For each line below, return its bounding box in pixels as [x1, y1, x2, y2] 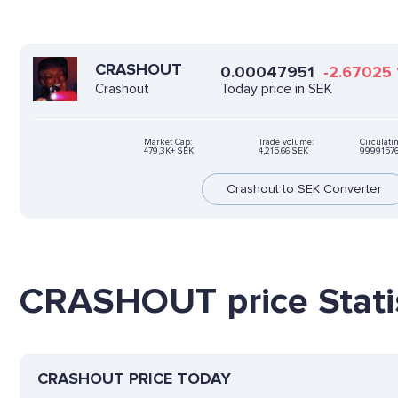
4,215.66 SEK [259, 145, 308, 156]
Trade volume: [259, 136, 314, 147]
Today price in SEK [219, 79, 332, 98]
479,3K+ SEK [144, 145, 194, 156]
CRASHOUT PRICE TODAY [37, 368, 231, 388]
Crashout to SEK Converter [226, 180, 382, 196]
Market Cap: [144, 136, 192, 147]
